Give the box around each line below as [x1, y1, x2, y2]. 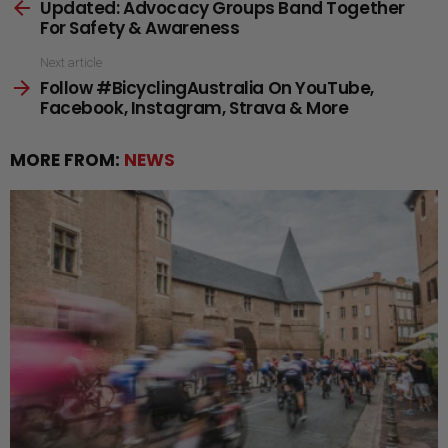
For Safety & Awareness [40, 16, 240, 41]
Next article [40, 55, 102, 71]
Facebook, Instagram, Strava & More [40, 95, 349, 120]
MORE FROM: [10, 147, 124, 172]
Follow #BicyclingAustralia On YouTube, [40, 75, 374, 100]
